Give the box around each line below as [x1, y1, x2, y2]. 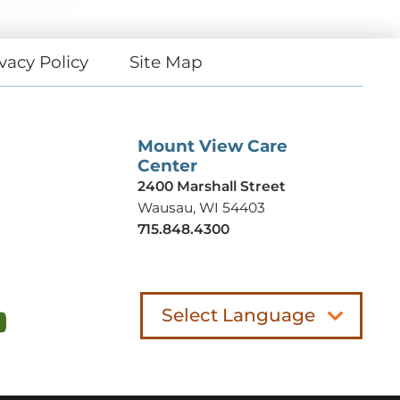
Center [137, 155, 197, 177]
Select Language [161, 303, 315, 326]
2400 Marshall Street [137, 178, 286, 196]
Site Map [129, 52, 204, 73]
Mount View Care [137, 136, 287, 157]
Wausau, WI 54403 [137, 199, 265, 217]
